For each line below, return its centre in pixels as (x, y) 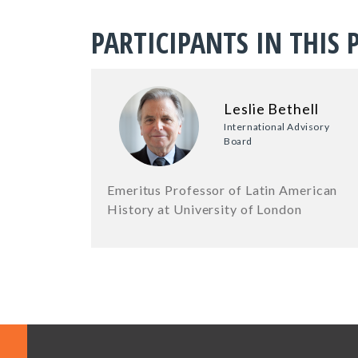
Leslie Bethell (271, 109)
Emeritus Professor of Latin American (223, 190)
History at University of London (205, 209)
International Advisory (277, 127)
